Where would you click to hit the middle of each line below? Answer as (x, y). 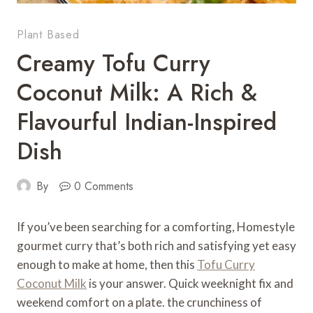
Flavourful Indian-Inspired (147, 122)
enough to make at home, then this (107, 264)
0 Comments (103, 186)
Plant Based (48, 34)
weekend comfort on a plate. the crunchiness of (139, 302)
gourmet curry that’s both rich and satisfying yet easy (156, 245)
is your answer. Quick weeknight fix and (190, 283)
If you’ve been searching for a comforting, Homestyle (156, 226)
